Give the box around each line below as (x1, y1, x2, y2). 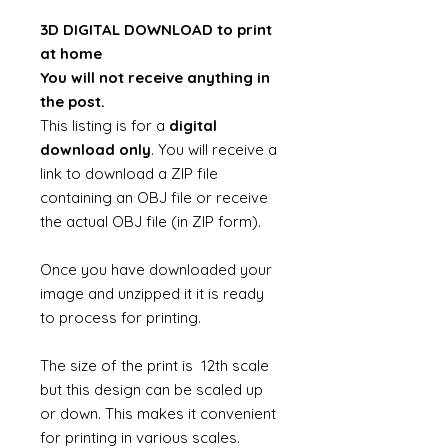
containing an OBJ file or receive (40, 188, 268, 207)
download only (40, 140, 151, 159)
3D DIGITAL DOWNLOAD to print (40, 20, 272, 39)
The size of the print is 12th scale (40, 356, 269, 375)
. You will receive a (151, 140, 277, 159)
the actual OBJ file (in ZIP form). (40, 212, 265, 231)
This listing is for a (40, 116, 169, 135)
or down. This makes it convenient (40, 404, 276, 423)
